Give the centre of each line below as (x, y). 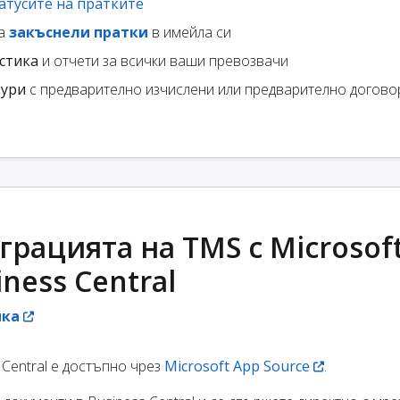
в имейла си (190, 33)
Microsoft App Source (237, 367)
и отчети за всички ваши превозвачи (163, 61)
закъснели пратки (79, 33)
